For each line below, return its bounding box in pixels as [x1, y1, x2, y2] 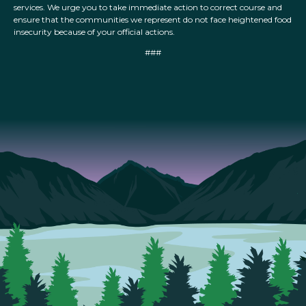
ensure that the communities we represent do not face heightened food [14, 14, 292, 25]
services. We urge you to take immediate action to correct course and [14, 2, 282, 13]
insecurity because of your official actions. [14, 27, 175, 38]
